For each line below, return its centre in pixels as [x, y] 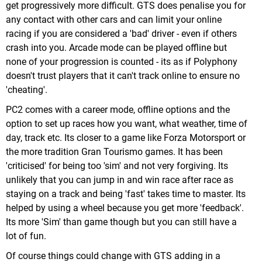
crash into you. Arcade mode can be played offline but [116, 48]
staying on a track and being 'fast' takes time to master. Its [126, 194]
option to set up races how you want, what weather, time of [127, 124]
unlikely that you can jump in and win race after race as [120, 180]
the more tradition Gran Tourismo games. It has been [114, 152]
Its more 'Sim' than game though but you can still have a [121, 222]
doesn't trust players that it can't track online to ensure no [123, 76]
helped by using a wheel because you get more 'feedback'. [125, 208]
